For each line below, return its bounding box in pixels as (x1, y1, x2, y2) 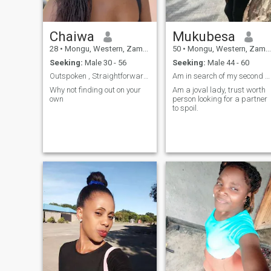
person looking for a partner (172, 94, 267, 103)
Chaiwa (49, 28, 94, 45)
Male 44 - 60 (205, 57, 249, 67)
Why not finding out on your (49, 85, 141, 94)
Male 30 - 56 (82, 57, 126, 67)
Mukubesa (172, 28, 235, 45)
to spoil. (172, 103, 198, 113)
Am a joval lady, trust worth (172, 85, 266, 94)
